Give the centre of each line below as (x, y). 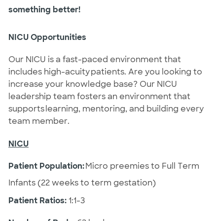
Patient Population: (47, 166)
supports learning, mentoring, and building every (106, 109)
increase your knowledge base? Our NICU (92, 84)
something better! (45, 10)
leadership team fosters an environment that (99, 96)
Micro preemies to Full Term (142, 166)
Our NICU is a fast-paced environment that (94, 59)
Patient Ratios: (38, 201)
